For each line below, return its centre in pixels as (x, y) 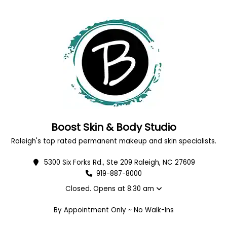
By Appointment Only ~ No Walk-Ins (113, 210)
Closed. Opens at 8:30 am (110, 189)
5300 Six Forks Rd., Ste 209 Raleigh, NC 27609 (120, 163)
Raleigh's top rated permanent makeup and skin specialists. (113, 141)
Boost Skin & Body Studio (113, 127)
